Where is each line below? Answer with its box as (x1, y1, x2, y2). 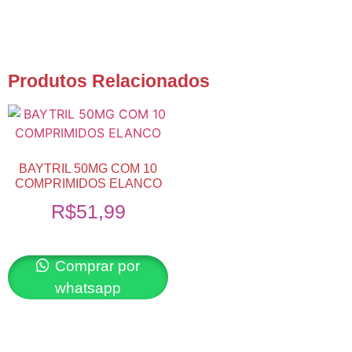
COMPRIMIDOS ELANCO (14, 176, 162, 190)
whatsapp (55, 280, 121, 297)
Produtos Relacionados (8, 70, 210, 91)
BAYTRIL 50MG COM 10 (19, 161, 157, 175)
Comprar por (51, 258, 141, 275)
